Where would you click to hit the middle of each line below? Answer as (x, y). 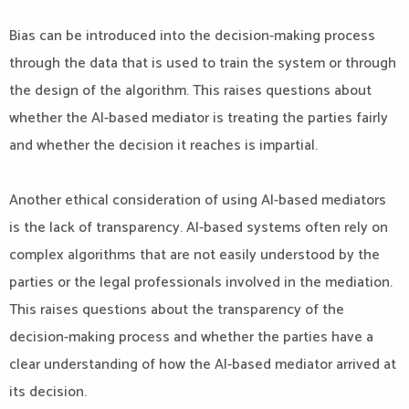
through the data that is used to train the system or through (203, 63)
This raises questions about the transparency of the (177, 310)
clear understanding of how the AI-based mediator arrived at (203, 365)
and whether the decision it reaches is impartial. (163, 146)
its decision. (48, 392)
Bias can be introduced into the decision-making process (192, 36)
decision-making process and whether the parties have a (191, 337)
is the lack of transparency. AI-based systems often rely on (199, 228)
